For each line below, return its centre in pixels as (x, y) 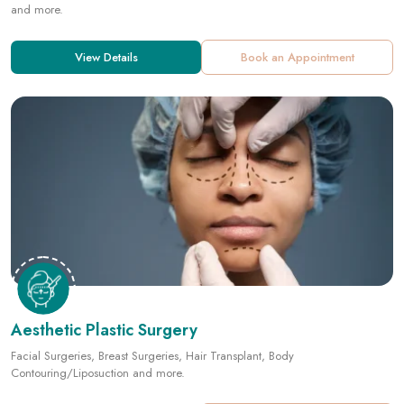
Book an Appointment (297, 351)
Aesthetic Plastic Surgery (104, 260)
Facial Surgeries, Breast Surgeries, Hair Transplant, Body (152, 286)
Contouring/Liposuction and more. (98, 303)
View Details (106, 351)
